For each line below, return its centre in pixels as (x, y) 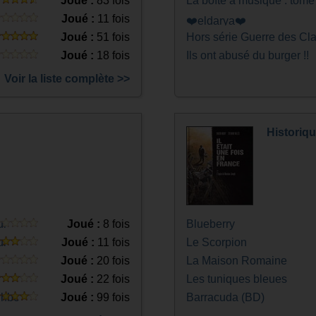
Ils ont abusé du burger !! (247, 55)
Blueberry (210, 224)
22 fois (112, 279)
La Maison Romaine (236, 261)
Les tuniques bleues (236, 279)
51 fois (112, 37)
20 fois (112, 261)
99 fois (112, 297)
